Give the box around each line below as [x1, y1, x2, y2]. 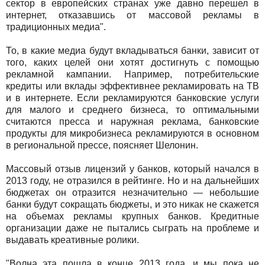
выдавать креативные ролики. [6, 234, 139, 245]
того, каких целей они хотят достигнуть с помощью [6, 57, 259, 67]
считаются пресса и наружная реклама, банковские [6, 116, 259, 127]
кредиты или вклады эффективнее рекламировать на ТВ [6, 80, 259, 91]
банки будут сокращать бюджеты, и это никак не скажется [6, 199, 259, 209]
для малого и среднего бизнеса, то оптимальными [6, 104, 259, 115]
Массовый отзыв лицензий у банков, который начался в [6, 163, 259, 174]
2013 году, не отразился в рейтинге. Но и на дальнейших [6, 175, 259, 186]
